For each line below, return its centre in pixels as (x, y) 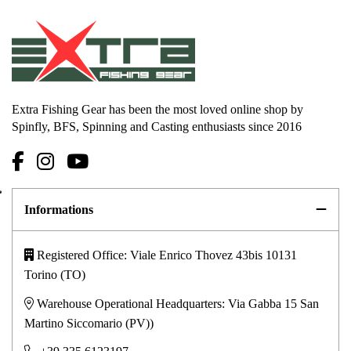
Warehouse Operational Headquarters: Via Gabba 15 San (176, 303)
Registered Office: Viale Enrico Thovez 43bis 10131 (165, 255)
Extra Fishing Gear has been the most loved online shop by (157, 110)
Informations (59, 210)
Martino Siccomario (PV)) (89, 323)
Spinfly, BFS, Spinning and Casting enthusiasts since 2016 (157, 127)
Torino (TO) (56, 275)
